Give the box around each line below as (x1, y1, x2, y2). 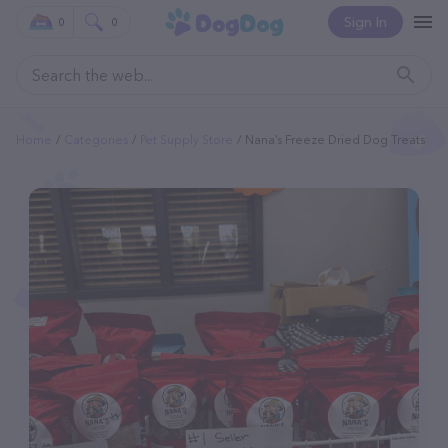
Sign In (344, 13, 387, 32)
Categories (64, 132, 128, 147)
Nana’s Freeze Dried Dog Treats (245, 132, 425, 147)
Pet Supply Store (140, 132, 233, 147)
